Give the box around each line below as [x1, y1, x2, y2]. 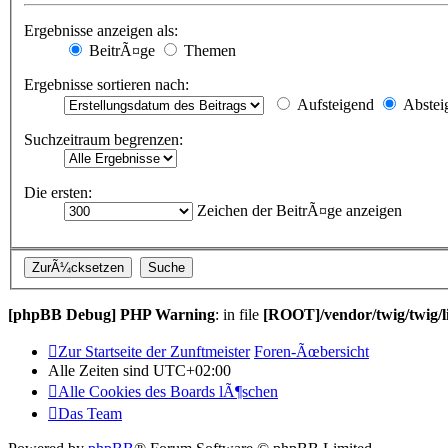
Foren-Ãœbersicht [254, 342, 369, 360]
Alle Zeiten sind [48, 361, 153, 379]
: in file [215, 305, 263, 323]
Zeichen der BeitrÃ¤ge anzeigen [193, 202, 402, 220]
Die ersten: [24, 184, 92, 202]
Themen [180, 42, 236, 60]
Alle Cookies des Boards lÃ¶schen [58, 382, 278, 400]
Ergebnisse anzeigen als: [24, 22, 178, 40]
